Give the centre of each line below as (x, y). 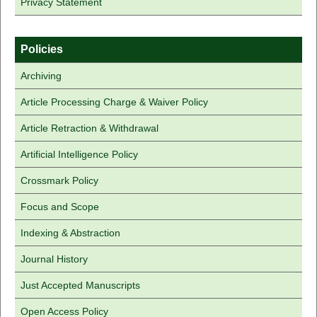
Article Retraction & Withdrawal (89, 128)
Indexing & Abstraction (70, 233)
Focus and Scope (59, 207)
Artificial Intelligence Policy (79, 155)
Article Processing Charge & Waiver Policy (114, 102)
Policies (41, 50)
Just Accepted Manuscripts (80, 286)
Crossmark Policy (59, 181)
